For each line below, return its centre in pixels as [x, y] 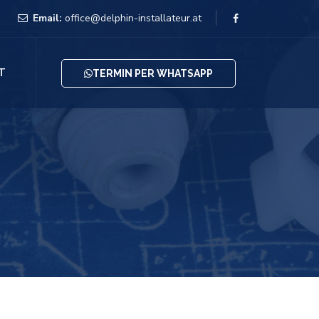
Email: [49, 18]
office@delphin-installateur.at [133, 18]
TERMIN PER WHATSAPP [153, 73]
